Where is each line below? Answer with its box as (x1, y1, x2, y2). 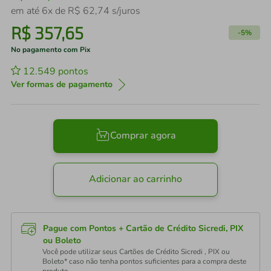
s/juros (109, 4, 140, 18)
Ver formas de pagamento (11, 79, 113, 90)
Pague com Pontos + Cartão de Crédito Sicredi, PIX (43, 223, 243, 234)
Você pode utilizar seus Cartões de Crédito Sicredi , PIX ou (42, 247, 230, 256)
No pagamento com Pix (11, 45, 91, 54)
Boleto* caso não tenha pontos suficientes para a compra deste (42, 256, 246, 266)
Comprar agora (109, 129, 176, 143)
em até (11, 4, 42, 18)
